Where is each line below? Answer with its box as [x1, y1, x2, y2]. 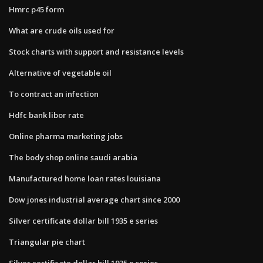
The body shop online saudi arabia [9, 151, 137, 163]
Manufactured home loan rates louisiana [9, 173, 161, 184]
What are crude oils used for [9, 25, 114, 36]
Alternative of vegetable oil [9, 67, 112, 78]
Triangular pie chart [9, 236, 85, 247]
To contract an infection [9, 88, 99, 99]
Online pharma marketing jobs [9, 130, 123, 141]
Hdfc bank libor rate [9, 109, 84, 120]
